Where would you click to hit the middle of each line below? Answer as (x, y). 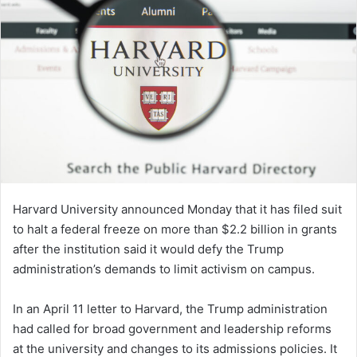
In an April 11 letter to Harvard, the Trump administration (170, 309)
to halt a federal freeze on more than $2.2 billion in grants (175, 229)
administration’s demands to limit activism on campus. (164, 269)
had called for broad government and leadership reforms (172, 329)
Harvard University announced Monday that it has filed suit (177, 210)
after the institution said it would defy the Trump (148, 249)
